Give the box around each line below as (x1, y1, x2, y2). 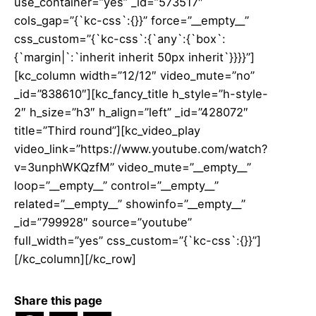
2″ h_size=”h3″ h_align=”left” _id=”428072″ (14, 104, 248, 119)
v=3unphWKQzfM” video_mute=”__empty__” (14, 159, 251, 174)
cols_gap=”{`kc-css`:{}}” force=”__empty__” (14, 13, 249, 28)
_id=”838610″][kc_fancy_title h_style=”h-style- (14, 86, 268, 101)
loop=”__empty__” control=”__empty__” (14, 178, 219, 193)
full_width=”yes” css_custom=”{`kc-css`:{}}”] (14, 233, 261, 248)
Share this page (14, 293, 102, 308)
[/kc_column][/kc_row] (14, 251, 136, 266)
